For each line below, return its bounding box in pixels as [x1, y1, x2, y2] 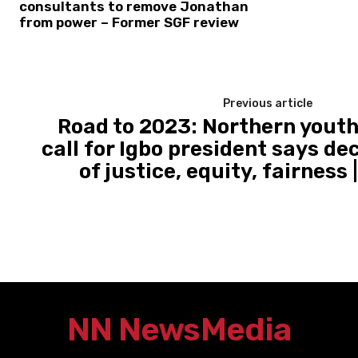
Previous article [223, 96, 313, 110]
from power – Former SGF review [19, 14, 245, 30]
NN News [67, 310, 199, 348]
